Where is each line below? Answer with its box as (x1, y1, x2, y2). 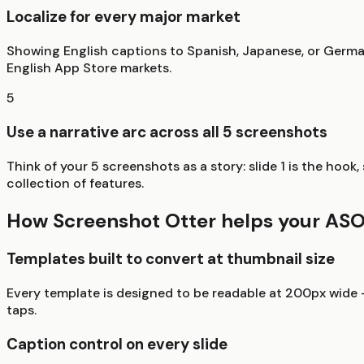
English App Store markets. (6, 59, 171, 77)
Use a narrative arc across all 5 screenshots (6, 121, 327, 142)
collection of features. (6, 174, 144, 192)
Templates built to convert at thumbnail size (6, 249, 335, 270)
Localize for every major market (6, 6, 240, 28)
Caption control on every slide (6, 333, 227, 354)
